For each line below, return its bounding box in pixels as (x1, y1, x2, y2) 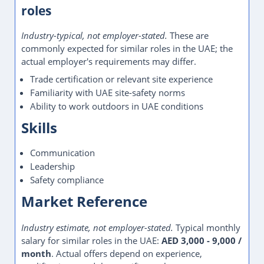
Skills (21, 118, 57, 137)
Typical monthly (173, 222, 240, 233)
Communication (30, 147, 95, 159)
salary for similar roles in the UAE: (21, 235, 161, 246)
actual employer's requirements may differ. (21, 55, 196, 67)
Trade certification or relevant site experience (30, 73, 213, 85)
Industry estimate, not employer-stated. (21, 222, 173, 233)
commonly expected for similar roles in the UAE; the (21, 42, 233, 54)
